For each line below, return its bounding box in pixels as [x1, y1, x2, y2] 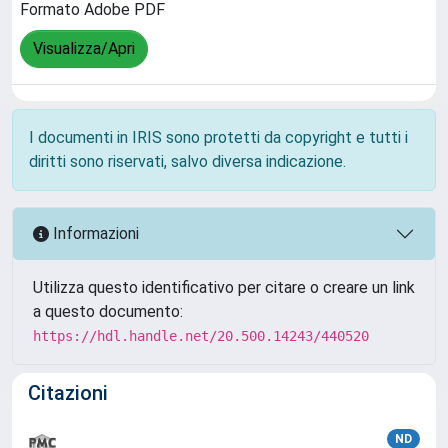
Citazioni [28, 380, 108, 405]
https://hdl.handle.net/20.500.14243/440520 [33, 327, 369, 344]
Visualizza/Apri [33, 39, 135, 59]
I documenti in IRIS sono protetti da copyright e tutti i [29, 127, 408, 147]
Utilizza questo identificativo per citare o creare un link [33, 277, 415, 297]
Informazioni [49, 224, 139, 244]
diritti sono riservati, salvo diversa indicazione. [29, 151, 346, 171]
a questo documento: [33, 301, 183, 321]
